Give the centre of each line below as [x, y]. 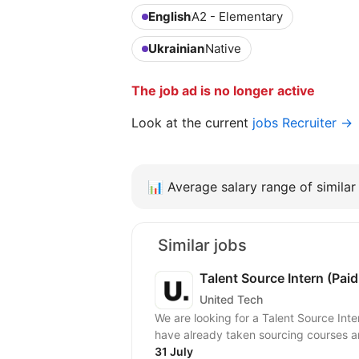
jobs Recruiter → [303, 123]
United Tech [231, 299]
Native [223, 48]
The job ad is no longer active [223, 91]
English [169, 16]
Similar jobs [202, 245]
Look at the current [192, 123]
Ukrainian [176, 48]
